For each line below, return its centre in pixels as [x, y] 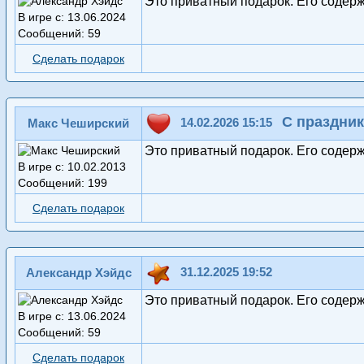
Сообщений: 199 [63, 183]
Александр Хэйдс [78, 273]
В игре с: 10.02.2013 [72, 167]
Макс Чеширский [78, 123]
